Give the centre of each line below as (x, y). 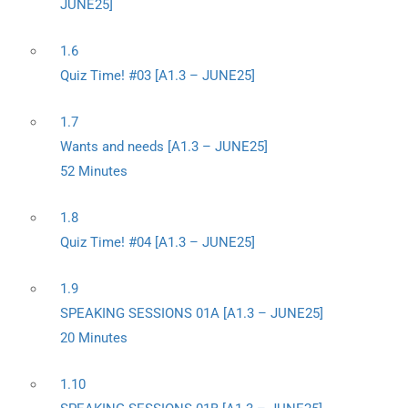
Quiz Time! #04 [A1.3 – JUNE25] (158, 242)
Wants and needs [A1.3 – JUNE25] (164, 147)
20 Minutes (94, 338)
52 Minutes (94, 171)
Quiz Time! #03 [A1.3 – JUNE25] (158, 76)
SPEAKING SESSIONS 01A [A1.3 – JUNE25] (192, 313)
